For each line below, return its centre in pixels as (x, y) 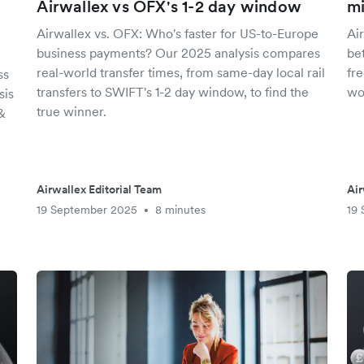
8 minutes (181, 210)
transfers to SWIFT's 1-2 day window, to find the (173, 92)
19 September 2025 (87, 210)
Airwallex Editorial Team (100, 189)
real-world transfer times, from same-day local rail (181, 72)
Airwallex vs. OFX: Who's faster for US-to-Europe (178, 33)
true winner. (72, 111)
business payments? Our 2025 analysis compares (179, 53)
